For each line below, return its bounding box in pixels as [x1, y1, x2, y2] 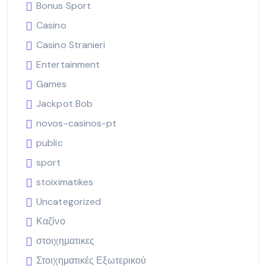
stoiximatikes [36, 175, 94, 188]
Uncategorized [36, 195, 102, 208]
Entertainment [36, 58, 100, 71]
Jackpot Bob [36, 97, 93, 110]
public [36, 136, 63, 149]
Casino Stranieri [36, 38, 106, 51]
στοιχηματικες [36, 234, 95, 247]
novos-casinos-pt [36, 116, 117, 129]
